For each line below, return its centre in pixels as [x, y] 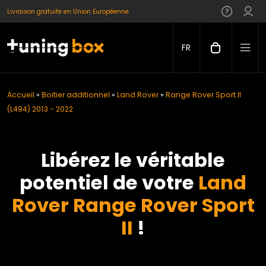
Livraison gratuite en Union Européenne [68, 11]
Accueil [21, 95]
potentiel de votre [109, 183]
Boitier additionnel [76, 95]
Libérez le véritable [133, 160]
